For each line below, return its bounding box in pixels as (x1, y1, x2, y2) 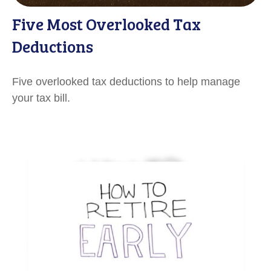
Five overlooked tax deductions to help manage (12, 75, 240, 88)
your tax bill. (12, 91, 70, 104)
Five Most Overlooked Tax (12, 12, 201, 35)
